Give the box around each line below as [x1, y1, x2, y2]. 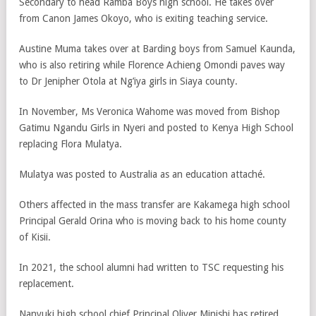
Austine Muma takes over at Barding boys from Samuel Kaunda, [19, 43, 296, 54]
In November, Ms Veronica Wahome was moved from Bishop [19, 106, 280, 117]
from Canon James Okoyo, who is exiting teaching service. [19, 13, 268, 24]
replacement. [19, 278, 74, 289]
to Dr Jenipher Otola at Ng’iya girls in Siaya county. [19, 75, 238, 87]
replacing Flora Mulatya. [19, 138, 122, 150]
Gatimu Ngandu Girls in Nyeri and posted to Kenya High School [19, 122, 293, 133]
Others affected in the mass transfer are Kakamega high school [19, 199, 290, 210]
